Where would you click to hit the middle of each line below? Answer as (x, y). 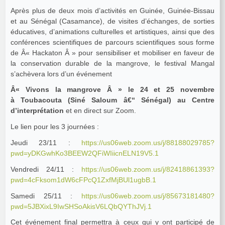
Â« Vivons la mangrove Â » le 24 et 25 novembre (113, 90)
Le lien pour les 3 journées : (55, 127)
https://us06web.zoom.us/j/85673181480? (148, 196)
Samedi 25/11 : (46, 196)
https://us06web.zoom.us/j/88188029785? (148, 142)
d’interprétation (37, 111)
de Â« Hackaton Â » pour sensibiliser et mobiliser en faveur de (113, 52)
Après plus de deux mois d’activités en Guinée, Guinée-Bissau (113, 10)
